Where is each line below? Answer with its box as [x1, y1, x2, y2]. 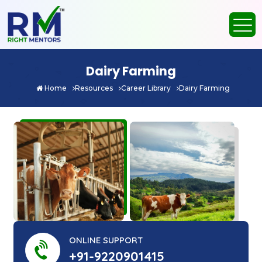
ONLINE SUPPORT [69, 235, 143, 246]
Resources [75, 83, 115, 92]
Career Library [121, 83, 173, 92]
